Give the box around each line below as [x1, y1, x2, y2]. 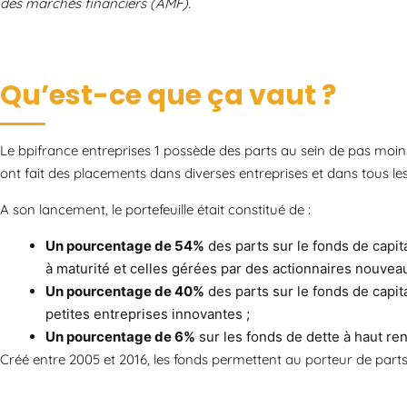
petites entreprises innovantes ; [45, 304, 250, 323]
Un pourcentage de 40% [45, 282, 204, 300]
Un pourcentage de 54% [45, 236, 204, 254]
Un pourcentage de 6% [45, 327, 195, 345]
